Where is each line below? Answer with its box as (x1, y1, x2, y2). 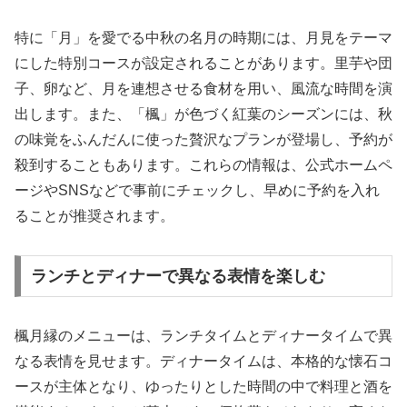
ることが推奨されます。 (15, 208, 174, 224)
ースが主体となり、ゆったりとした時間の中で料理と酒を (15, 378, 392, 394)
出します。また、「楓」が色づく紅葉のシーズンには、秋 (15, 106, 392, 123)
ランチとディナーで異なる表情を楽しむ (30, 266, 325, 285)
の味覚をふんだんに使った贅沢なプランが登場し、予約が (15, 132, 392, 148)
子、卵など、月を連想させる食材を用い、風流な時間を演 (15, 81, 392, 97)
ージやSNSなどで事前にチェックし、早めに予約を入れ (15, 183, 380, 199)
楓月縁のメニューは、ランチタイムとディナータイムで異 (15, 327, 392, 343)
